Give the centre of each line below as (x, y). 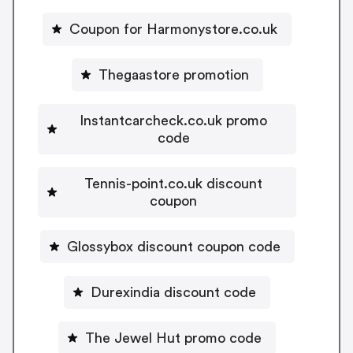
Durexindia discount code (173, 292)
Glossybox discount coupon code (173, 246)
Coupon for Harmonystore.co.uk (173, 29)
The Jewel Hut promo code (173, 338)
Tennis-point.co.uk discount (173, 183)
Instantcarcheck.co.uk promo (173, 120)
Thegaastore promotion (173, 74)
